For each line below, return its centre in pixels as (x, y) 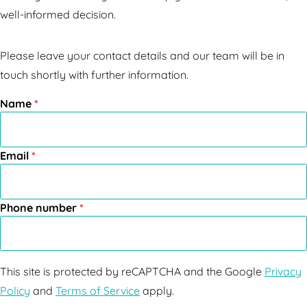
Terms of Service (98, 291)
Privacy (283, 272)
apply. (157, 291)
